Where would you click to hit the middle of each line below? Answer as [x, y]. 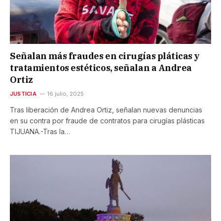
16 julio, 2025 [65, 94]
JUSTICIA [23, 94]
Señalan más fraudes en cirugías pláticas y [105, 56]
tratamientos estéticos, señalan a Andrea [101, 68]
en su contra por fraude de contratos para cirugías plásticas [107, 121]
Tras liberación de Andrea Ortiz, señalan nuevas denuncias [106, 110]
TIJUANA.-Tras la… [40, 132]
